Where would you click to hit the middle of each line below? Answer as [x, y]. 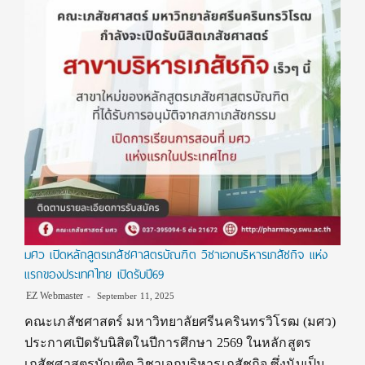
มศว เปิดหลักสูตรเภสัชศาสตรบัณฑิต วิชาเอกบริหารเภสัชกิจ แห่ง [176, 255]
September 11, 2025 [134, 296]
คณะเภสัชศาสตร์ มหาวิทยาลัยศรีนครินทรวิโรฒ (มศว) [180, 321]
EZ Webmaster [55, 296]
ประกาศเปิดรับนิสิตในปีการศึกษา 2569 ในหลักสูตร [168, 343]
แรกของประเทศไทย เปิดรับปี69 [95, 275]
